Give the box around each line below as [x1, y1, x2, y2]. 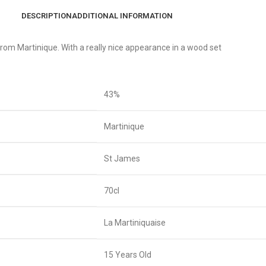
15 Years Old [104, 250, 151, 259]
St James [104, 154, 140, 163]
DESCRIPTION [21, 11, 72, 20]
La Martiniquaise [104, 218, 166, 227]
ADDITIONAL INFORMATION [71, 11, 173, 20]
